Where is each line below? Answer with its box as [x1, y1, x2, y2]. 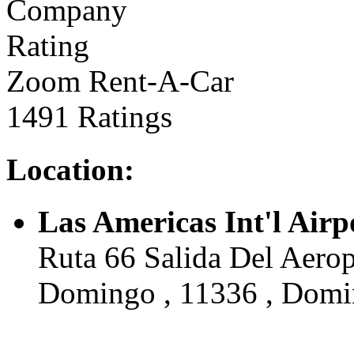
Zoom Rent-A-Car [6, 64, 234, 99]
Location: [6, 152, 134, 186]
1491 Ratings [6, 100, 172, 134]
